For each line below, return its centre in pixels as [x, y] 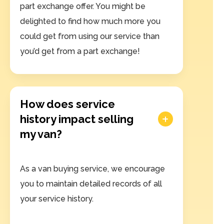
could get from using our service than [90, 36]
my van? [41, 134]
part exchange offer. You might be [83, 6]
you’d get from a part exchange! [80, 51]
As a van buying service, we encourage [92, 169]
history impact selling [77, 119]
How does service [67, 104]
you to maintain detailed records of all [91, 184]
